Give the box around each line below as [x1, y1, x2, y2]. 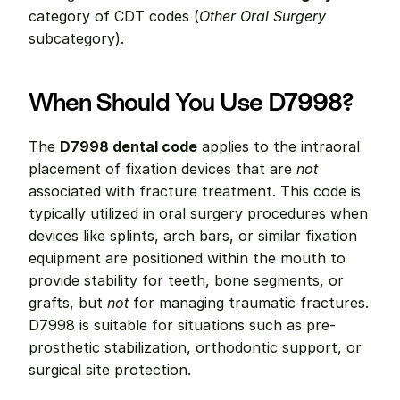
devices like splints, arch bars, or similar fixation [29, 227, 357, 245]
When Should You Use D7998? [29, 87, 353, 116]
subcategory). [29, 29, 124, 47]
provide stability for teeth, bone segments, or [29, 271, 344, 289]
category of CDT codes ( [29, 7, 199, 25]
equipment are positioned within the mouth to [29, 249, 346, 267]
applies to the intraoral [197, 137, 360, 155]
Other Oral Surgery [199, 7, 326, 25]
